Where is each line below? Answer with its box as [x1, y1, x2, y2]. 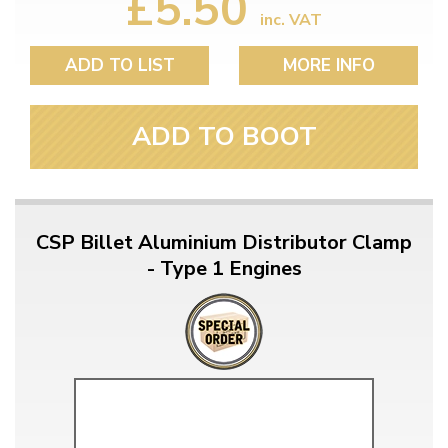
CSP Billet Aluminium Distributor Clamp [36, 228, 412, 256]
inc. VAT [260, 8, 322, 31]
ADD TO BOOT [131, 118, 317, 154]
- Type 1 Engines [146, 254, 302, 282]
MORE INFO [282, 53, 375, 77]
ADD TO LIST [64, 53, 175, 77]
